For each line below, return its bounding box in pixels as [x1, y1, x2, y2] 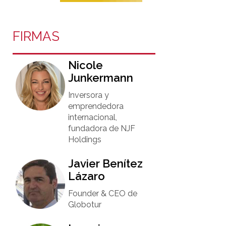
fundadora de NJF [68, 124, 136, 133]
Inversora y [68, 90, 109, 100]
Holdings [68, 135, 102, 144]
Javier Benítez [68, 157, 143, 170]
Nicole [68, 59, 103, 72]
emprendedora [68, 101, 124, 111]
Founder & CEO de [68, 189, 138, 198]
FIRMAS [13, 29, 60, 44]
